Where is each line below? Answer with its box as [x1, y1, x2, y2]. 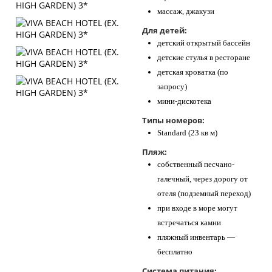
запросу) [157, 82, 187, 91]
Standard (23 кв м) [157, 128, 217, 137]
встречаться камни [157, 218, 221, 227]
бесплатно [157, 247, 192, 256]
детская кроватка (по [157, 67, 228, 76]
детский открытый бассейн [157, 38, 250, 47]
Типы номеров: [142, 115, 205, 126]
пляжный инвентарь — [157, 233, 235, 242]
